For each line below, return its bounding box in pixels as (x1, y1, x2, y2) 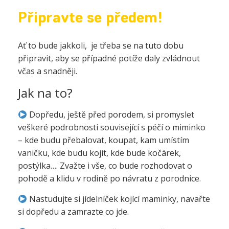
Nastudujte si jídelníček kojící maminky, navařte (27, 193, 211, 204)
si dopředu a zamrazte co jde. (18, 206, 131, 217)
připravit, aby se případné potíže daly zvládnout (18, 53, 200, 64)
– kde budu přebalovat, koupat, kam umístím (18, 134, 189, 146)
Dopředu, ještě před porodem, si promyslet (27, 109, 195, 120)
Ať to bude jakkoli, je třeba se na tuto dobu (18, 40, 184, 51)
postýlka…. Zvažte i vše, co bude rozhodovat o (18, 160, 192, 171)
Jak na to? (18, 84, 73, 101)
